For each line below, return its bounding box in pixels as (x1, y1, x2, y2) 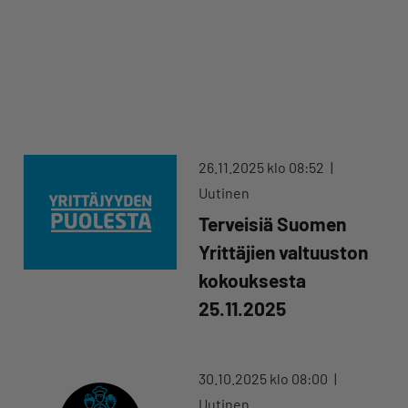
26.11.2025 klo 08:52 (199, 158, 327, 177)
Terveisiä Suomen (199, 212, 346, 236)
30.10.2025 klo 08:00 (199, 370, 331, 388)
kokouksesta (199, 269, 306, 292)
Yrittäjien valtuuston (199, 240, 368, 264)
